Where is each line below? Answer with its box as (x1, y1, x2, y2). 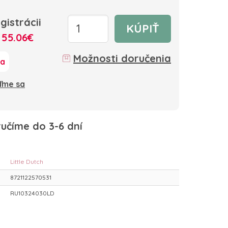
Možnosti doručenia (73, 51, 171, 65)
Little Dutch (10, 158, 43, 166)
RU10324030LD (10, 189, 54, 197)
